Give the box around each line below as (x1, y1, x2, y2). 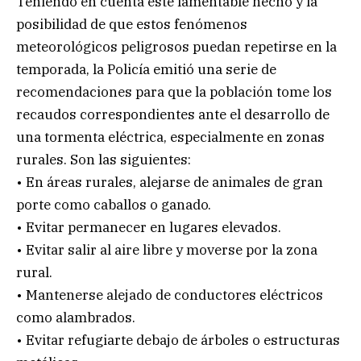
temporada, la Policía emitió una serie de (16, 60, 276, 79)
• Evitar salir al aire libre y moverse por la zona (16, 241, 317, 259)
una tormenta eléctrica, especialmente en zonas (16, 128, 325, 147)
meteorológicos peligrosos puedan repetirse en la (16, 38, 337, 56)
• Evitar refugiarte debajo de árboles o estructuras (16, 331, 340, 350)
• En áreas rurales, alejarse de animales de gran (16, 173, 323, 192)
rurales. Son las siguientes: (16, 151, 191, 169)
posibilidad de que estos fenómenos (16, 15, 247, 34)
